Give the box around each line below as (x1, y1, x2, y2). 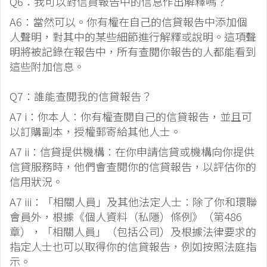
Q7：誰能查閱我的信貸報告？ (10, 88, 152, 104)
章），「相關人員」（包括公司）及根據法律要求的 (10, 223, 256, 240)
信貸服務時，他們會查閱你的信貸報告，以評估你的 (10, 159, 256, 175)
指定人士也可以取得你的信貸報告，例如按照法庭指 (10, 238, 256, 254)
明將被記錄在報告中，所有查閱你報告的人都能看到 (10, 44, 256, 60)
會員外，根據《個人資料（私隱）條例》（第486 (10, 209, 242, 225)
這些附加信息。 (10, 58, 85, 74)
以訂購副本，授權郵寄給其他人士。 (10, 123, 181, 139)
